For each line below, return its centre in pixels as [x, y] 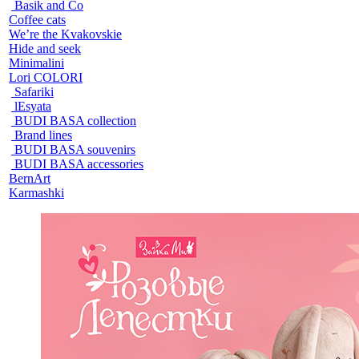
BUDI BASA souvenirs [75, 149]
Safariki [34, 91]
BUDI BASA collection [75, 120]
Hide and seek [45, 48]
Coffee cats [37, 19]
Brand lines [43, 135]
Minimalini [36, 63]
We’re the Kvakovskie [65, 34]
